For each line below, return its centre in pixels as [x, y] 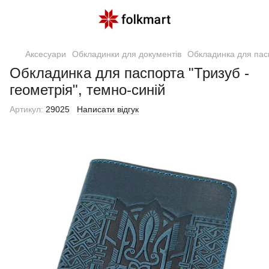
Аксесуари [46, 54]
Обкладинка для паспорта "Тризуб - [129, 73]
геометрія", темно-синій [87, 90]
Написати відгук [108, 109]
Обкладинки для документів [127, 54]
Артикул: [26, 109]
